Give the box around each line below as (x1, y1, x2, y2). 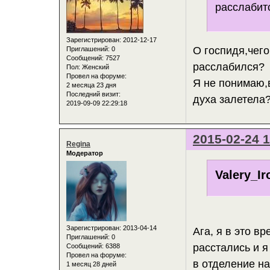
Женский (80, 63, 109, 71)
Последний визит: (66, 90, 121, 98)
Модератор (66, 149, 103, 157)
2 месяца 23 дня (66, 81, 116, 89)
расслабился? (193, 61, 265, 74)
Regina (66, 140, 90, 149)
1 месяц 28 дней (66, 260, 116, 268)
